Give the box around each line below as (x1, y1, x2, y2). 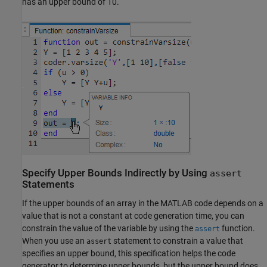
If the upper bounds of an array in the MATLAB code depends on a (22, 198, 263, 208)
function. (220, 223, 255, 233)
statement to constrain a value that (111, 235, 243, 246)
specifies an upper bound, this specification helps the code (22, 248, 235, 258)
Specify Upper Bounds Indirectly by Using (22, 167, 210, 179)
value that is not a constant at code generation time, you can (22, 210, 244, 221)
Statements (22, 179, 74, 191)
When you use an (22, 235, 86, 246)
